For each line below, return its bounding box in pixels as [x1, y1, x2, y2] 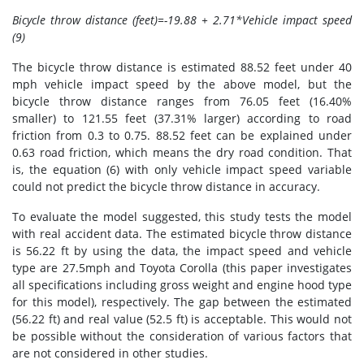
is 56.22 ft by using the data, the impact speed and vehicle [12, 242, 352, 258]
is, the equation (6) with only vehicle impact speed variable [12, 161, 352, 177]
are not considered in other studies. [12, 344, 208, 361]
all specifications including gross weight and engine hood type [12, 276, 352, 292]
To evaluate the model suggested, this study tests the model [12, 208, 352, 224]
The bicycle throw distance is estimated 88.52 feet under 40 [12, 58, 352, 75]
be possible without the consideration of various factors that [12, 327, 352, 344]
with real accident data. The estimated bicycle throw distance [12, 225, 352, 241]
